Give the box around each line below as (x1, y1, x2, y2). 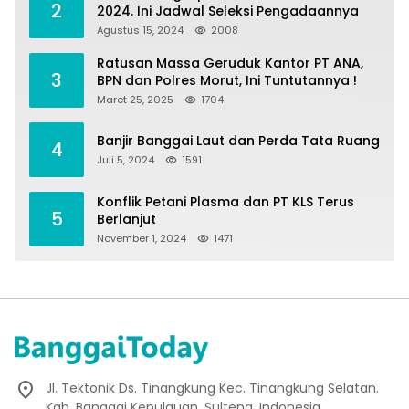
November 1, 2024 (97, 230, 186, 246)
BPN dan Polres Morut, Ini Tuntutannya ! (97, 70, 357, 89)
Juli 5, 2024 (97, 152, 154, 168)
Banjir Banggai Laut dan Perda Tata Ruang (97, 131, 380, 151)
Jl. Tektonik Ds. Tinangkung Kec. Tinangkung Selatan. (46, 378, 379, 397)
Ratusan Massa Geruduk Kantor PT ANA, (97, 53, 363, 72)
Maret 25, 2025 (97, 91, 173, 107)
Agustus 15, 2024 (97, 22, 184, 37)
